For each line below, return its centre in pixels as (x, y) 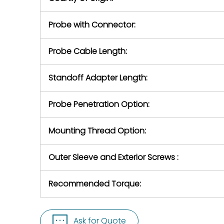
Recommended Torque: (95, 184)
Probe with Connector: (92, 25)
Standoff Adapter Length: (98, 78)
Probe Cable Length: (88, 51)
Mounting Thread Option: (97, 131)
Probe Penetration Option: (99, 104)
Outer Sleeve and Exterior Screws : (113, 157)
